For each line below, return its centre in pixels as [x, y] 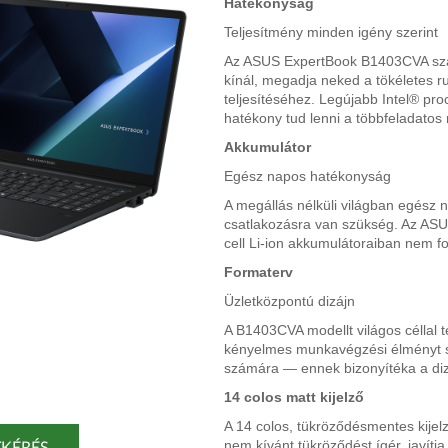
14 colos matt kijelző [294, 396]
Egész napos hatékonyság [307, 175]
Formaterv [258, 271]
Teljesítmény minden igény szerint [331, 31]
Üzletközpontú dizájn [289, 300]
